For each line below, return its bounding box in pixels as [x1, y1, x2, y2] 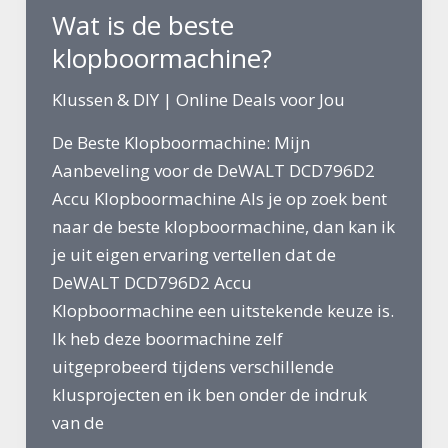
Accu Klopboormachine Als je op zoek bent [51, 186, 387, 210]
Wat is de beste [51, 6, 234, 43]
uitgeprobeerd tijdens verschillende [51, 354, 334, 378]
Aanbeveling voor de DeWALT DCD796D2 [51, 158, 375, 182]
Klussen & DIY [51, 87, 159, 111]
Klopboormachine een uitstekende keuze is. [51, 298, 394, 322]
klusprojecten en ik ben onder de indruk [51, 382, 367, 406]
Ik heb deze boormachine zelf [51, 326, 283, 350]
